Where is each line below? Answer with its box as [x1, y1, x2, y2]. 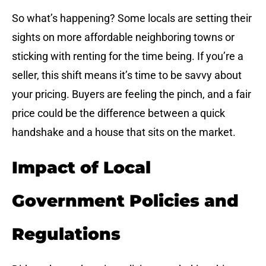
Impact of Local [12, 157, 151, 178]
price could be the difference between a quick [12, 107, 225, 120]
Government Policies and [12, 190, 239, 211]
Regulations [12, 223, 121, 244]
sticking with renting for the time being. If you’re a [12, 50, 243, 63]
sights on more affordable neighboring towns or [12, 31, 235, 44]
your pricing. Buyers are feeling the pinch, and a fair [12, 88, 251, 101]
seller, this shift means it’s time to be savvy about [12, 69, 242, 82]
